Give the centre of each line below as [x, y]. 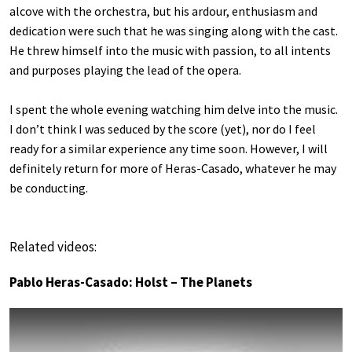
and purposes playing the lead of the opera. [125, 70]
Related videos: [53, 246]
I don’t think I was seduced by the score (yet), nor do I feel [163, 128]
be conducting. [49, 187]
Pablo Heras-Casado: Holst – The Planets [131, 282]
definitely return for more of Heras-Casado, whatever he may [173, 168]
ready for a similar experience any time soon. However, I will [169, 148]
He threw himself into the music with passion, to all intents [170, 50]
